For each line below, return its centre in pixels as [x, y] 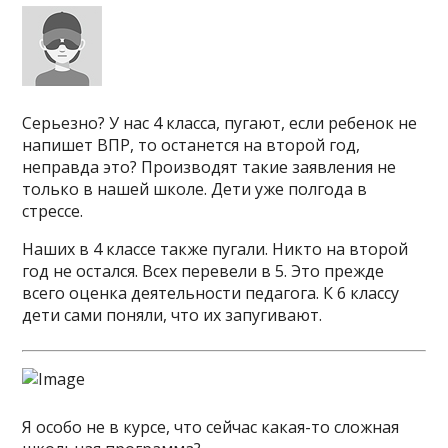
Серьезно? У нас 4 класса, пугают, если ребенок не [220, 123]
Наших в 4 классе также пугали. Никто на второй [215, 249]
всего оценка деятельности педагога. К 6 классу [211, 293]
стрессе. [53, 211]
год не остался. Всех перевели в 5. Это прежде [203, 271]
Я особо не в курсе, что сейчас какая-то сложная [211, 427]
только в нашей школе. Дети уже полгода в [195, 189]
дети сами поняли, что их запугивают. [172, 315]
